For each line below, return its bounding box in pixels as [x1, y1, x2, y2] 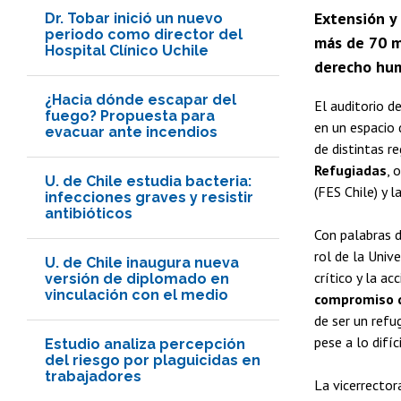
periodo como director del [45, 25, 243, 43]
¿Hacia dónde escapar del [45, 90, 236, 108]
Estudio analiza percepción [45, 335, 245, 353]
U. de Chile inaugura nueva [45, 253, 239, 271]
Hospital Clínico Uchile [45, 41, 209, 59]
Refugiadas [314, 160, 387, 179]
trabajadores [45, 367, 141, 385]
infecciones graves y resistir [45, 188, 253, 206]
